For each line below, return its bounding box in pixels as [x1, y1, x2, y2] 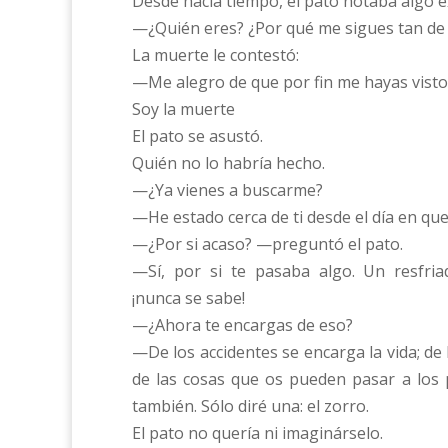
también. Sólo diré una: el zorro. [132, 395, 369, 418]
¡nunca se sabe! [132, 287, 245, 310]
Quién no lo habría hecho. [132, 152, 325, 175]
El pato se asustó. [132, 125, 263, 148]
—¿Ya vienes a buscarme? [132, 179, 323, 202]
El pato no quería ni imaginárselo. [132, 422, 383, 445]
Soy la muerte [132, 98, 235, 121]
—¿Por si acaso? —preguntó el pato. [132, 233, 403, 256]
